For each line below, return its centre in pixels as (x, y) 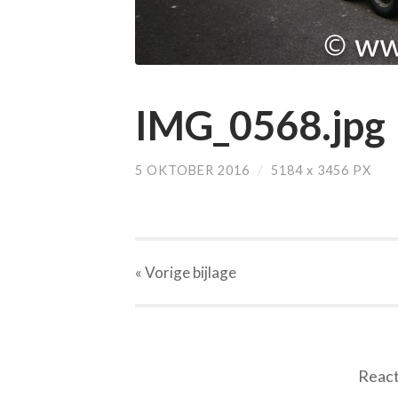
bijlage (213, 273)
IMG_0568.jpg (260, 125)
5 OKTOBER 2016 (192, 170)
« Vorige (163, 273)
